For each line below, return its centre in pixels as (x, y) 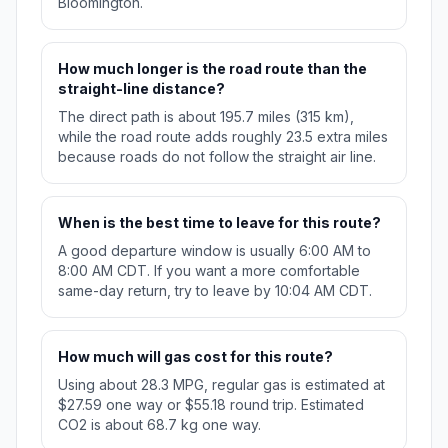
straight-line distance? (141, 88)
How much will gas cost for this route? (195, 356)
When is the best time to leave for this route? (219, 222)
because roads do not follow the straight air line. (217, 156)
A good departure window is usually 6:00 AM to (214, 250)
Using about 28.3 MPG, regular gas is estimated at (221, 384)
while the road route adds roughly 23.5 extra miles (223, 136)
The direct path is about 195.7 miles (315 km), (206, 116)
